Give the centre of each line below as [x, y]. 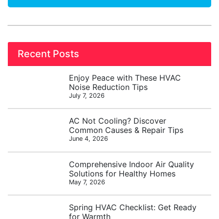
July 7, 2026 [87, 96]
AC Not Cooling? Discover [118, 121]
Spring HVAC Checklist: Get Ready [133, 208]
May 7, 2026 [87, 182]
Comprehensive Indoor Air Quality [132, 164]
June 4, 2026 [89, 139]
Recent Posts [48, 54]
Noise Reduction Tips [109, 87]
